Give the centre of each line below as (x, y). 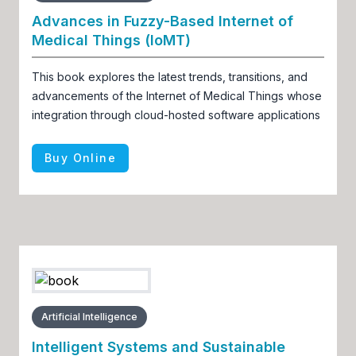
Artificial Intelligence (89, 317)
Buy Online (80, 158)
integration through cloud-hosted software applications (176, 115)
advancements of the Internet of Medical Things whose (177, 96)
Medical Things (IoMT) (111, 40)
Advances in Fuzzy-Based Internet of (163, 21)
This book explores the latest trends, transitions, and (170, 77)
